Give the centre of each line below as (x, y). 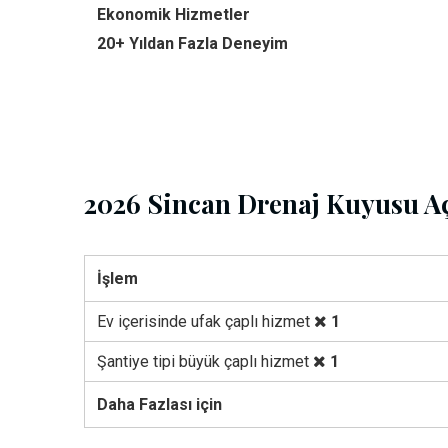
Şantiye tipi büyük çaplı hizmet (205, 361)
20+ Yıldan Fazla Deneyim (192, 43)
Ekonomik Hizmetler (173, 14)
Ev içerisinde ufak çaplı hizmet (205, 321)
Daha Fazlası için (159, 404)
